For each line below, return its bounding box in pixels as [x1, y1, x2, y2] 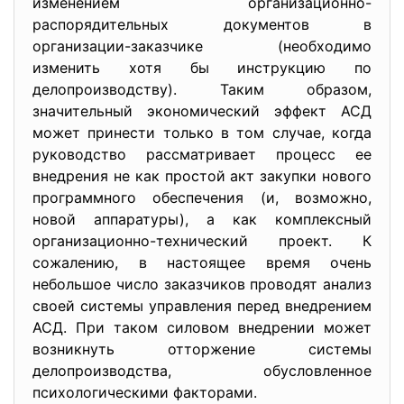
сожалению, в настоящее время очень [32, 253, 372, 271]
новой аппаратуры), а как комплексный [32, 210, 372, 228]
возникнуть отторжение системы [32, 340, 372, 358]
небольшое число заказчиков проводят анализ [32, 275, 372, 293]
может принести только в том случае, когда [32, 124, 372, 142]
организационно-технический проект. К [32, 232, 372, 250]
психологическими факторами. [32, 383, 257, 401]
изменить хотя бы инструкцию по [32, 59, 372, 77]
